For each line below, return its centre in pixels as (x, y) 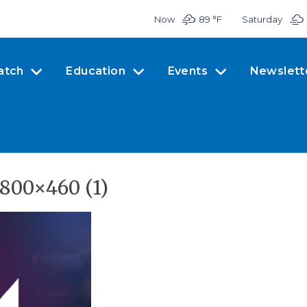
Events (188, 71)
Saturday (262, 19)
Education (96, 71)
